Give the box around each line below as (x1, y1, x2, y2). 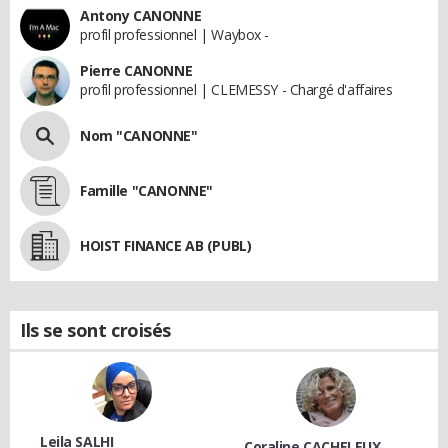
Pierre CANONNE (80, 61, 193, 81)
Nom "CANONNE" (80, 126, 198, 146)
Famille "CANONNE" (80, 181, 213, 201)
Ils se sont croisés (20, 318, 172, 343)
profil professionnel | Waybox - (80, 25, 269, 45)
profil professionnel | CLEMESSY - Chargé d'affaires (80, 80, 393, 100)
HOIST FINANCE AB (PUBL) (80, 236, 252, 256)
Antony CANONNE (80, 6, 202, 26)
